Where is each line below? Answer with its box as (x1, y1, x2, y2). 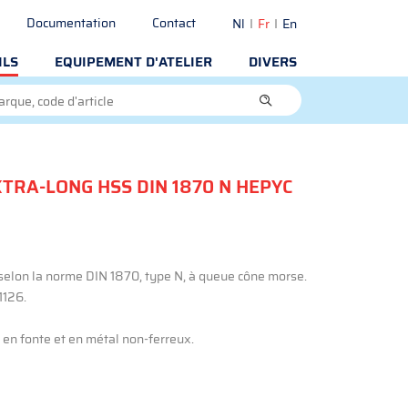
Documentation (26, 13, 116, 33)
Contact (152, 13, 196, 33)
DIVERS (249, 51, 297, 73)
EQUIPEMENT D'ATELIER (55, 51, 212, 73)
